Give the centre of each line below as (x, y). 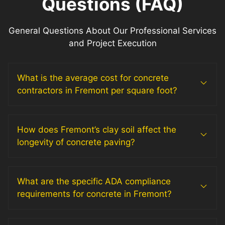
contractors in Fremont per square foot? (97, 90)
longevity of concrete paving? (76, 142)
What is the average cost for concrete (93, 78)
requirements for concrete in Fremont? (94, 194)
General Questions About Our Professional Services (113, 31)
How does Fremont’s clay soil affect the (97, 129)
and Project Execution (113, 43)
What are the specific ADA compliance (94, 181)
